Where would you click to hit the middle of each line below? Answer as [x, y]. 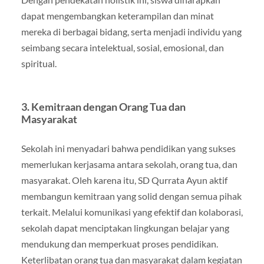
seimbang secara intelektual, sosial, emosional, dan [122, 47]
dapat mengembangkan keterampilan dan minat [117, 16]
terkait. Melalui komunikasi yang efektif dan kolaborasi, [132, 212]
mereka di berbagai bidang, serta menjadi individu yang [131, 32]
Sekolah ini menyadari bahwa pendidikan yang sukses [128, 148]
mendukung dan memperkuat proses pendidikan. [119, 244]
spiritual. [39, 63]
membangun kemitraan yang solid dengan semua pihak [131, 196]
